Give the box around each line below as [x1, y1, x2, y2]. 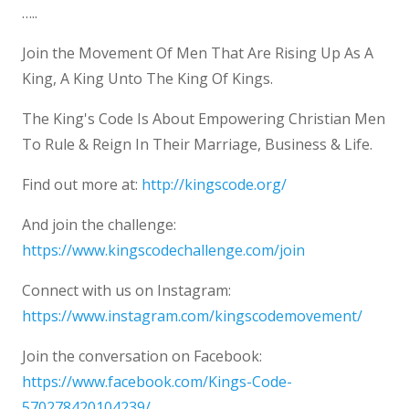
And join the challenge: [22, 215, 176, 235]
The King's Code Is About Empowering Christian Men [22, 109, 385, 129]
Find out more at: [22, 174, 142, 194]
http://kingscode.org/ [142, 174, 287, 194]
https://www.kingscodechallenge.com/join [22, 240, 305, 260]
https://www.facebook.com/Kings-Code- [22, 372, 292, 392]
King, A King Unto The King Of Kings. [22, 68, 273, 89]
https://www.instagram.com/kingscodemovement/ [22, 306, 362, 326]
